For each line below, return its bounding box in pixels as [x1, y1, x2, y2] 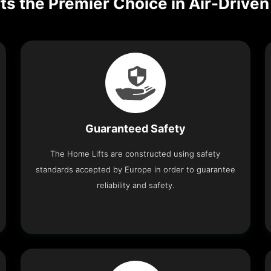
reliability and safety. [96, 180, 174, 190]
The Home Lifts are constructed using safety [50, 148, 221, 158]
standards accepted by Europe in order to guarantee [35, 164, 235, 174]
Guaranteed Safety [85, 122, 186, 135]
